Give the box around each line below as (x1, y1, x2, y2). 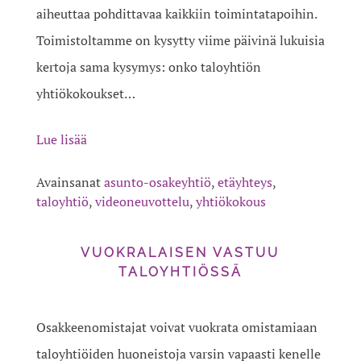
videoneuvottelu (94, 193, 189, 211)
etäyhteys (217, 173, 272, 192)
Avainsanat (35, 173, 104, 192)
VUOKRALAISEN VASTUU (81, 245, 280, 261)
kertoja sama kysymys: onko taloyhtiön (35, 58, 261, 77)
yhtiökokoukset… (35, 85, 135, 103)
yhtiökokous (195, 193, 266, 211)
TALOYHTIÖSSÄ (118, 264, 243, 280)
